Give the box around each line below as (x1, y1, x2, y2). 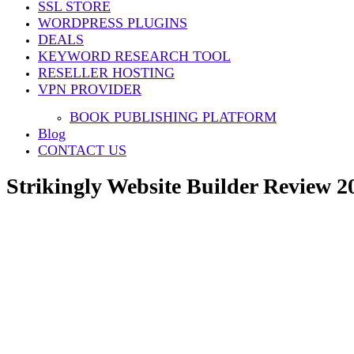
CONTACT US (38, 142, 126, 158)
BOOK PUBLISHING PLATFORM (70, 109, 277, 125)
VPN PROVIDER (38, 81, 141, 97)
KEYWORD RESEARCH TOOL (38, 48, 231, 64)
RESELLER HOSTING (38, 65, 175, 81)
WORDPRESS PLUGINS (38, 15, 187, 31)
